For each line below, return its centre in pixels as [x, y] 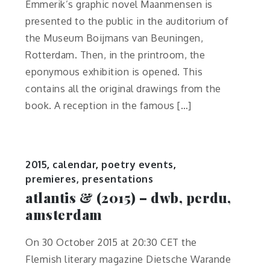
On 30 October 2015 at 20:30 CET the [111, 243]
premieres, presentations [89, 179]
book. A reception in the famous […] [108, 105]
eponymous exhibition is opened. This [114, 71]
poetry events [137, 165]
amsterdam [64, 215]
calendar [74, 165]
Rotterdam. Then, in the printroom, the [115, 55]
